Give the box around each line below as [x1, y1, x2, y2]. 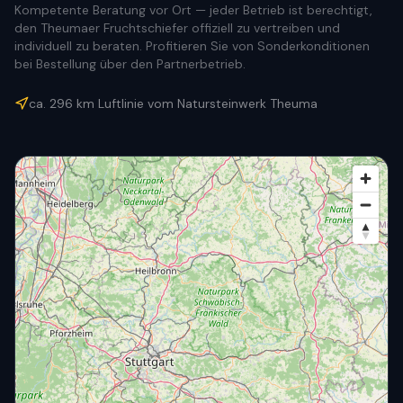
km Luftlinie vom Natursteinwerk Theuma [73, 95, 318, 112]
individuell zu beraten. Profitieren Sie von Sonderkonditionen [14, 38, 370, 54]
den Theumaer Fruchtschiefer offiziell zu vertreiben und [14, 20, 340, 36]
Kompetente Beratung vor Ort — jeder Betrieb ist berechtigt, [14, 2, 372, 18]
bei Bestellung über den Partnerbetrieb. [14, 56, 246, 72]
